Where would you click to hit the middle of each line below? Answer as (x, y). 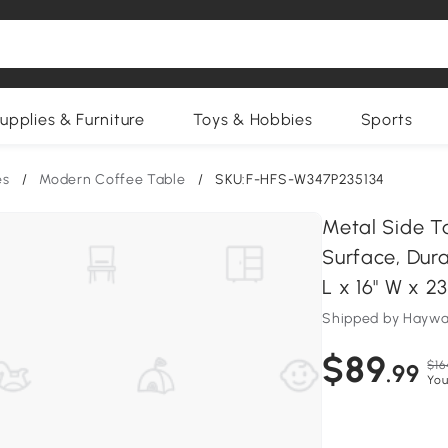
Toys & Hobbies (252, 119)
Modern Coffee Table (112, 179)
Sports (386, 119)
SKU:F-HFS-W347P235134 (300, 179)
